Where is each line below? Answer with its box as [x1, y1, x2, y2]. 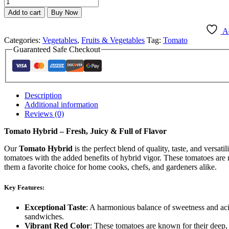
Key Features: [4, 183, 44, 191]
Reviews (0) [25, 109, 64, 119]
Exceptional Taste [25, 202, 86, 212]
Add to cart [8, 8, 41, 16]
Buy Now [51, 8, 78, 16]
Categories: [4, 35, 42, 44]
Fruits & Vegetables [81, 35, 145, 44]
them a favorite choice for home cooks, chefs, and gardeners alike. [4, 163, 217, 172]
